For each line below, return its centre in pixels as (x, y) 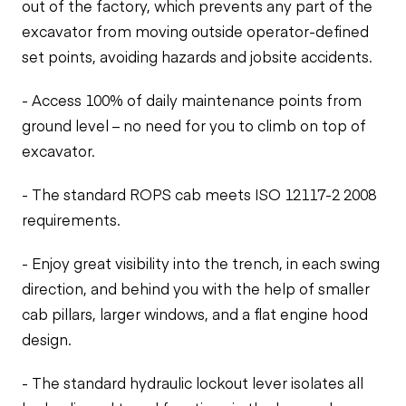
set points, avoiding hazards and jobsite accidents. (197, 56)
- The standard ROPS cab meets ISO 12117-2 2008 (199, 194)
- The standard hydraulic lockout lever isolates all (193, 382)
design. (47, 339)
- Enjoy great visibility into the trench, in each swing (201, 263)
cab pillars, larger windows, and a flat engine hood (195, 314)
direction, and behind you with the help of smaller (196, 288)
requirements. (71, 219)
